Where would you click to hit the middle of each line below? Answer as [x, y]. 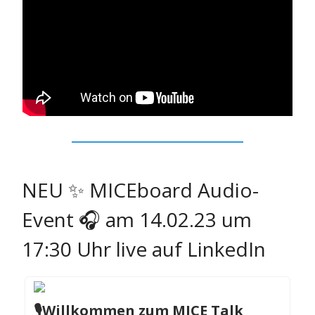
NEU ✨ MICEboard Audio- [140, 190]
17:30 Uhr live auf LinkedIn [144, 249]
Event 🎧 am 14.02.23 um [137, 220]
